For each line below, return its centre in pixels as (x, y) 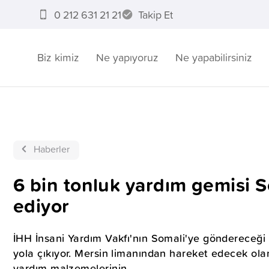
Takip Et (155, 14)
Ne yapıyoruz (127, 57)
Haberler (52, 149)
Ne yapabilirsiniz (214, 57)
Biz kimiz (58, 57)
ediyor (41, 206)
